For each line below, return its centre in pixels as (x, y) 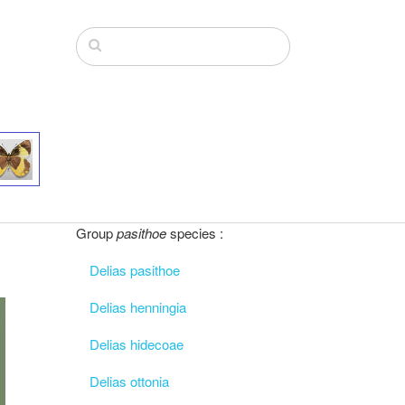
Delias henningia (137, 307)
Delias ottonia (129, 381)
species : (196, 233)
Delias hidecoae (136, 344)
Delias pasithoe (134, 270)
